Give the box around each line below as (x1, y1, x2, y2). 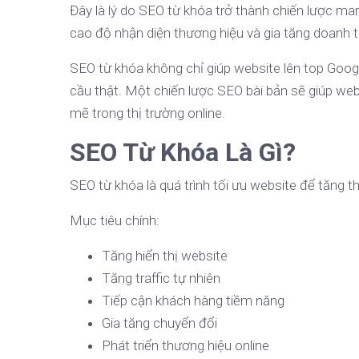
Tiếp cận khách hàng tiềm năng (102, 292, 284, 309)
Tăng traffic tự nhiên (102, 270, 220, 286)
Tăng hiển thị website (102, 248, 228, 264)
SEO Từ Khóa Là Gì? (70, 137, 296, 167)
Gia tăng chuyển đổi (102, 315, 217, 331)
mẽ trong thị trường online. (70, 105, 225, 121)
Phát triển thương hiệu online (102, 337, 269, 353)
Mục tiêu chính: (70, 212, 159, 228)
